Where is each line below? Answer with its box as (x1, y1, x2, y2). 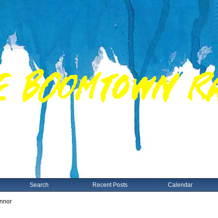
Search (30, 182, 49, 188)
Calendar (168, 182, 193, 188)
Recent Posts (92, 182, 127, 188)
